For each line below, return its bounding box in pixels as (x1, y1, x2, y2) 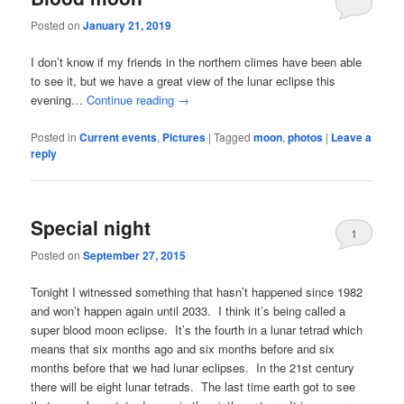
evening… (31, 91, 87, 109)
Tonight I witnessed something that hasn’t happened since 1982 (31, 283, 363, 301)
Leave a (331, 128, 372, 145)
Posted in (31, 128, 78, 144)
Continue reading (87, 91, 179, 109)
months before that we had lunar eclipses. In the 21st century (31, 359, 355, 377)
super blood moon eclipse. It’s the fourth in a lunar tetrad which (31, 321, 363, 339)
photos (288, 128, 324, 145)
